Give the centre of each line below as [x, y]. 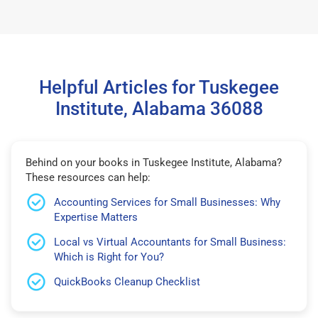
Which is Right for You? [109, 257]
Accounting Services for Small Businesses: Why [167, 202]
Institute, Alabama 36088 [159, 108]
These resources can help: [88, 177]
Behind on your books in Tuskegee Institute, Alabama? [154, 162]
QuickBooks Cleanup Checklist [127, 281]
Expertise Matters [96, 217]
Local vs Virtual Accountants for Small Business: [170, 242]
